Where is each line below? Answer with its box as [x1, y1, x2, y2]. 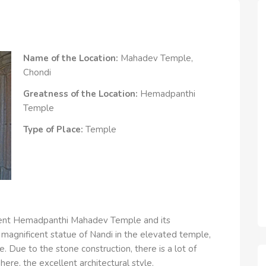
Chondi [23, 66, 51, 78]
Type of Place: [23, 123, 85, 135]
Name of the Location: [23, 52, 121, 64]
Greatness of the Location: [23, 88, 140, 100]
